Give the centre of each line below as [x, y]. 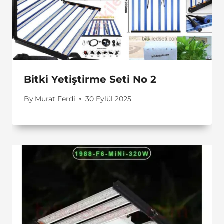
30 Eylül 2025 [109, 99]
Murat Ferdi [55, 99]
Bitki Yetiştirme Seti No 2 [90, 80]
